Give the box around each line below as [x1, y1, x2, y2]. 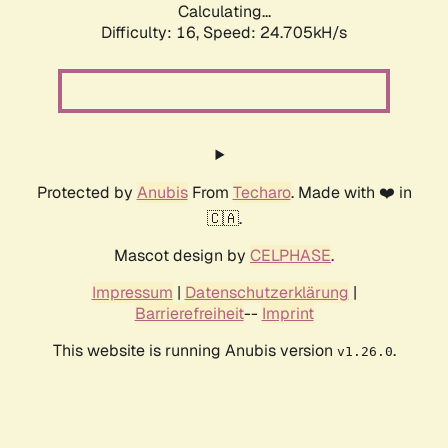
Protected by [36, 182, 137, 204]
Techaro [232, 182, 291, 204]
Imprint [261, 303, 314, 325]
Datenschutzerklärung [184, 282, 349, 304]
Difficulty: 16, [101, 22, 203, 44]
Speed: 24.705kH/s [203, 22, 347, 44]
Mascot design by [114, 245, 250, 267]
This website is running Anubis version [52, 340, 337, 362]
